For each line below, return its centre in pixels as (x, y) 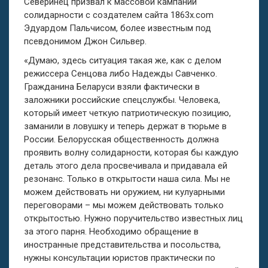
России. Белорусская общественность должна (121, 139)
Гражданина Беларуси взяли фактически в (112, 86)
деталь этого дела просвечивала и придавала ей (126, 165)
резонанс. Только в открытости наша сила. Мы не (127, 179)
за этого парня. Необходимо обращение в (111, 231)
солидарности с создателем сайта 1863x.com (119, 15)
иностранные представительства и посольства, (122, 244)
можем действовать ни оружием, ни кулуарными (124, 192)
